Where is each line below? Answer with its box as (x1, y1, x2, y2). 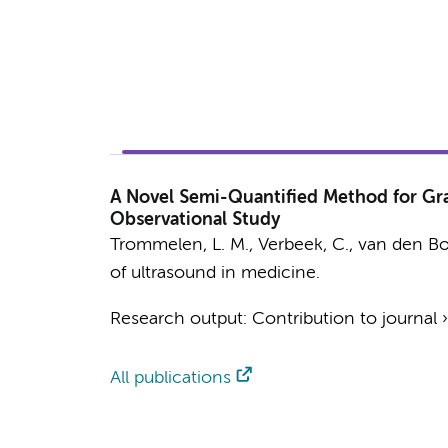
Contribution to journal (251, 310, 437, 328)
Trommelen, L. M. (109, 236, 249, 254)
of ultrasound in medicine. (109, 264, 320, 282)
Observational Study (109, 211, 280, 229)
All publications (109, 369, 231, 387)
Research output (109, 310, 243, 328)
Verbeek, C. (257, 236, 349, 254)
